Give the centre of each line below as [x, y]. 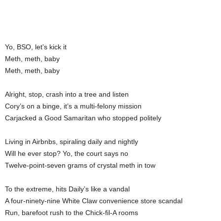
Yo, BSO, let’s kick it [36, 47]
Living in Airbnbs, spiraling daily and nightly [72, 142]
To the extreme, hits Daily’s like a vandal [67, 189]
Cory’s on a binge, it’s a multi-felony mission [73, 106]
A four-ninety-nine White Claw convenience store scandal [94, 201]
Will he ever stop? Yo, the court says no [67, 153]
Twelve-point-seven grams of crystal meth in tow [80, 165]
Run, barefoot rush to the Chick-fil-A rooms [72, 213]
